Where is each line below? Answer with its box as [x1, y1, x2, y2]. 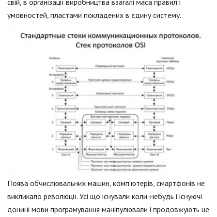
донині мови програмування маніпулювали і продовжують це [7, 204, 209, 215]
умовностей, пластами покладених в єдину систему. [7, 10, 181, 20]
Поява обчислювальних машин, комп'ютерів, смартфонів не [7, 178, 205, 188]
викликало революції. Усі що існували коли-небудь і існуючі [7, 191, 202, 201]
